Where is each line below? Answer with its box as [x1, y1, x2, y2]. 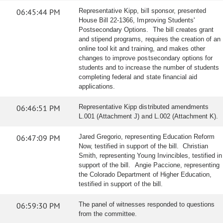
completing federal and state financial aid [79, 73, 197, 81]
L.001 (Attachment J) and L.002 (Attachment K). [79, 112, 219, 120]
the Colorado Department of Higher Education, [79, 171, 212, 178]
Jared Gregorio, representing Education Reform [79, 133, 215, 140]
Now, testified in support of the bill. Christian [79, 142, 209, 150]
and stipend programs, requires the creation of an [79, 35, 221, 43]
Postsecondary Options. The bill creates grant [79, 26, 214, 33]
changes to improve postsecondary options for [79, 54, 213, 62]
